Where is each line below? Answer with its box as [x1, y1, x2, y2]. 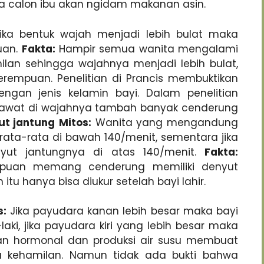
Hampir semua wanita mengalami [55, 41, 238, 56]
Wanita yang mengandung [91, 115, 239, 130]
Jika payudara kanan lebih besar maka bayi [6, 204, 239, 219]
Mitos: [59, 115, 92, 130]
